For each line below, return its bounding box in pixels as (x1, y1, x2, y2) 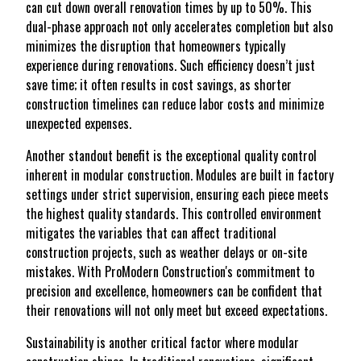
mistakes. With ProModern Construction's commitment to (26, 262, 314, 282)
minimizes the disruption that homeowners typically (26, 36, 285, 56)
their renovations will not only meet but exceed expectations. (26, 301, 327, 321)
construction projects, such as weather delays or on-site (26, 243, 307, 263)
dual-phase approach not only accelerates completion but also (26, 17, 333, 37)
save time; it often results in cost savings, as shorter (26, 75, 292, 95)
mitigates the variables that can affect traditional (26, 223, 276, 243)
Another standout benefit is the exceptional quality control (26, 146, 317, 166)
